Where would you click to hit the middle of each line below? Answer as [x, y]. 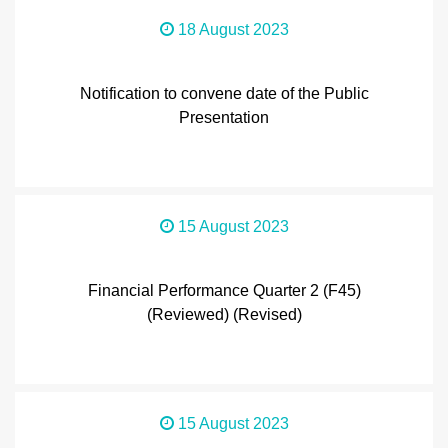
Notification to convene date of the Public [224, 93]
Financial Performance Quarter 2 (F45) [224, 290]
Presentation [224, 117]
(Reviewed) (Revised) [224, 314]
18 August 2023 [233, 29]
